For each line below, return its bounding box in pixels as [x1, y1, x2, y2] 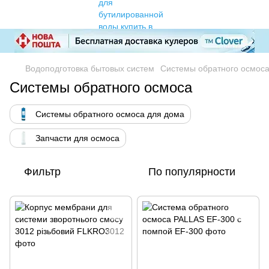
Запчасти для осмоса [35, 133, 119, 143]
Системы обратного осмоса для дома [35, 109, 184, 119]
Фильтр [24, 166, 61, 178]
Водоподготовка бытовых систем [25, 64, 154, 73]
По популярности [148, 166, 235, 178]
